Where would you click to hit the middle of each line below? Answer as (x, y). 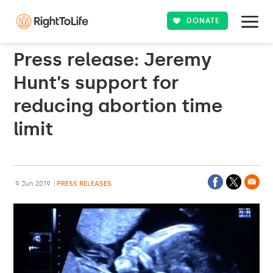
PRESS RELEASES (84, 184)
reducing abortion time (118, 106)
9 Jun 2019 (33, 184)
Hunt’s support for (97, 83)
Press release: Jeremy (113, 60)
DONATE (204, 21)
